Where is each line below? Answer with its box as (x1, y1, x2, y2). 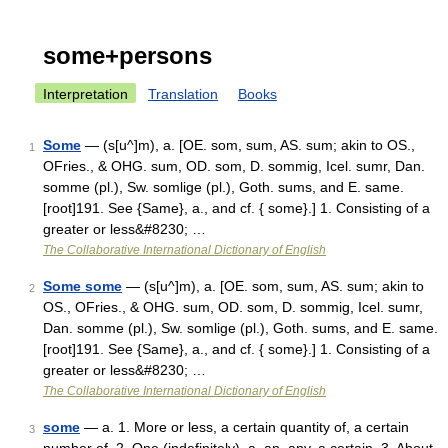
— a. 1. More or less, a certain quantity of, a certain (80, 419, 409, 435)
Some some (43, 278, 122, 294)
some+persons (43, 42, 212, 69)
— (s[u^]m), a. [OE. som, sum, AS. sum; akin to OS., (81, 137, 415, 153)
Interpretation (43, 86, 128, 102)
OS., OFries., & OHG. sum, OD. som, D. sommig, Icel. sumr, (43, 299, 423, 315)
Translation (148, 86, 218, 102)
